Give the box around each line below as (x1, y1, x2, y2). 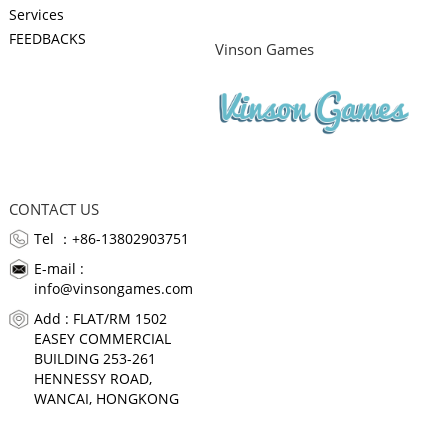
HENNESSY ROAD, (33, 368, 152, 388)
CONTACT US (8, 198, 99, 219)
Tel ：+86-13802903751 (33, 228, 189, 248)
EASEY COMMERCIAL (33, 328, 171, 348)
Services (8, 4, 64, 24)
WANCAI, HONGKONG (33, 388, 179, 408)
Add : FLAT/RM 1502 (33, 308, 167, 328)
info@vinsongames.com (33, 278, 193, 298)
